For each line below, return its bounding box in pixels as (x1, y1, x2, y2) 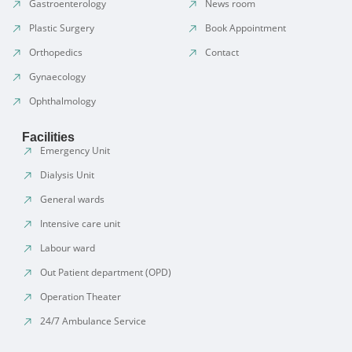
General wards (40, 192, 104, 206)
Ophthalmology (29, 93, 96, 108)
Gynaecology (29, 69, 86, 83)
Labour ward (40, 240, 95, 255)
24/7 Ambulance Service (40, 313, 146, 328)
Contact (205, 45, 239, 59)
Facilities (22, 130, 75, 144)
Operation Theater (40, 289, 121, 303)
